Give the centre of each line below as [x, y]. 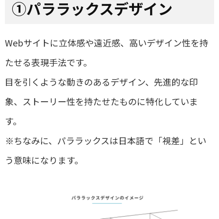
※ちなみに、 [31, 140]
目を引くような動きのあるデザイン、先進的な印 [101, 82]
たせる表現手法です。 [48, 62]
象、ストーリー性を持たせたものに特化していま [101, 101]
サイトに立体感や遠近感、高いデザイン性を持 [116, 43]
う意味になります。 [44, 160]
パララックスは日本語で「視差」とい [132, 140]
